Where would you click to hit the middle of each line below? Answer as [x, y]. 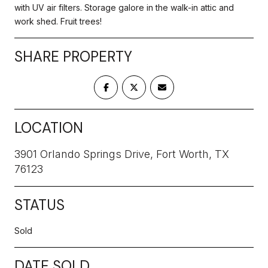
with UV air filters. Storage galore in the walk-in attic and [124, 7]
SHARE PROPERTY [73, 56]
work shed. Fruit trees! [58, 21]
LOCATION [49, 127]
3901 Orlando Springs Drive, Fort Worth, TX [122, 154]
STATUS [39, 205]
